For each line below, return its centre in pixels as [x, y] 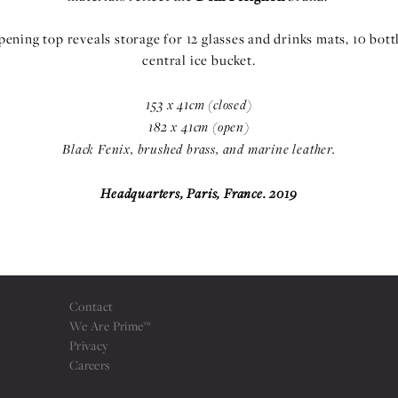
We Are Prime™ [110, 326]
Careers [89, 365]
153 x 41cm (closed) [199, 104]
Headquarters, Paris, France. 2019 [199, 193]
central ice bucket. [199, 60]
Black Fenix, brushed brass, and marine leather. [199, 148]
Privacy [89, 346]
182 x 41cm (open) [199, 126]
